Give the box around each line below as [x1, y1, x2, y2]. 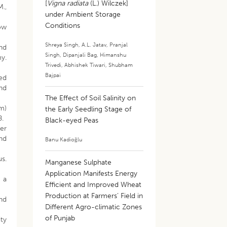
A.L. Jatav [82, 41, 107, 48]
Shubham [108, 61, 133, 68]
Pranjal [109, 41, 128, 48]
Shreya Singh [45, 41, 79, 48]
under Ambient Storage [45, 10, 121, 19]
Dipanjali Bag [63, 51, 97, 58]
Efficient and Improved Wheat [45, 180, 142, 189]
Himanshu [100, 51, 127, 58]
